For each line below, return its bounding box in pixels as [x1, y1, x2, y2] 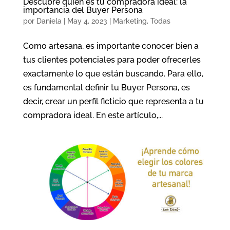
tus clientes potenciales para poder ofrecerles [23, 55, 201, 65]
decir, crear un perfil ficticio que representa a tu [23, 97, 204, 107]
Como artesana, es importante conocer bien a [23, 41, 199, 51]
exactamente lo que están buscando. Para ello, [23, 69, 203, 79]
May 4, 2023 [67, 17, 107, 26]
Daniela [36, 17, 62, 26]
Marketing [112, 17, 147, 26]
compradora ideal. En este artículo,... [23, 110, 163, 121]
